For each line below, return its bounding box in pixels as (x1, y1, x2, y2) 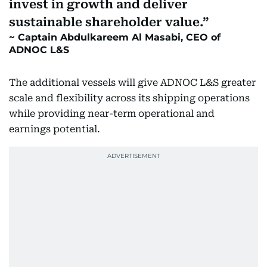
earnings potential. (9, 123, 100, 135)
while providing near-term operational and (9, 108, 215, 119)
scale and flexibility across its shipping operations (9, 92, 250, 104)
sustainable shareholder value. (9, 15, 203, 29)
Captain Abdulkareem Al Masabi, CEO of (18, 32, 221, 43)
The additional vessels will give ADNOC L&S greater (9, 77, 256, 88)
